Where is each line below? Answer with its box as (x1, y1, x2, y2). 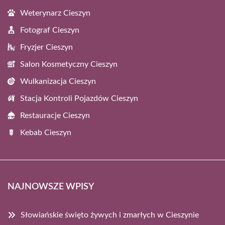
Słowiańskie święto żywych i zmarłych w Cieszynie (21, 210, 199, 219)
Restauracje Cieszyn (20, 111, 90, 120)
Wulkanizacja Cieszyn (20, 77, 96, 85)
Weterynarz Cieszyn (20, 9, 90, 17)
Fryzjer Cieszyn (20, 43, 73, 51)
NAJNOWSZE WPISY (8, 182, 94, 191)
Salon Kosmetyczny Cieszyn (20, 60, 118, 68)
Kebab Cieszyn (20, 128, 71, 137)
